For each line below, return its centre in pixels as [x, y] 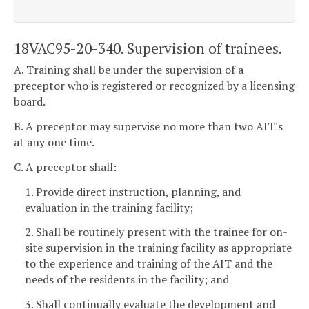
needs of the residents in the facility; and [127, 280]
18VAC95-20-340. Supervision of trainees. [148, 48]
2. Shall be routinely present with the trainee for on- [156, 232]
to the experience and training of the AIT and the [149, 264]
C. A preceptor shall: [65, 167]
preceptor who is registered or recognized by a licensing [154, 86]
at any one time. [54, 142]
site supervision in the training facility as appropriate [158, 248]
